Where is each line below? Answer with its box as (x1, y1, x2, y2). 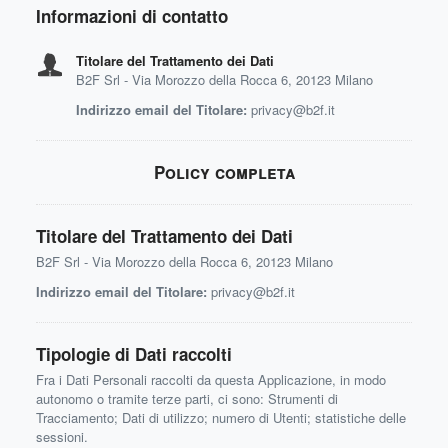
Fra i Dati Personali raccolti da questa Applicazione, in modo (36, 370, 386, 389)
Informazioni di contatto (36, 4, 228, 28)
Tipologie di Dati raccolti (36, 342, 232, 366)
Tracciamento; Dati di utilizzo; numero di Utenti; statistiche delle (36, 408, 406, 427)
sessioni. (36, 427, 88, 446)
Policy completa (153, 160, 295, 184)
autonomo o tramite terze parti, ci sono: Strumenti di (36, 389, 338, 408)
